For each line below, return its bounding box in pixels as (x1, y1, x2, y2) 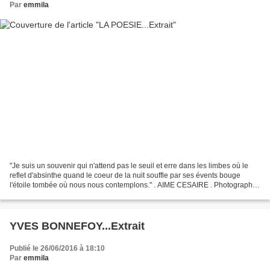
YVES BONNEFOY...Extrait (10, 220, 145, 233)
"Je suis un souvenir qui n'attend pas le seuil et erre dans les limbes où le (10, 162, 248, 171)
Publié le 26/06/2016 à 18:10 (10, 244, 105, 253)
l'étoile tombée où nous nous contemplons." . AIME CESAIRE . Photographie (10, 181, 259, 190)
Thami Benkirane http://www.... (10, 190, 108, 199)
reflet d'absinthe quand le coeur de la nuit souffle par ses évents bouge (10, 171, 240, 180)
